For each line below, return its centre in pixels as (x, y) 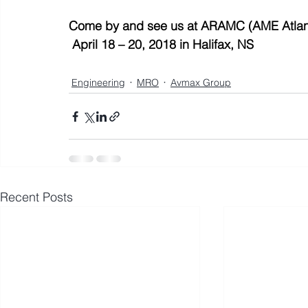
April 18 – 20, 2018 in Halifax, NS (163, 44)
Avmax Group (201, 82)
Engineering (98, 82)
